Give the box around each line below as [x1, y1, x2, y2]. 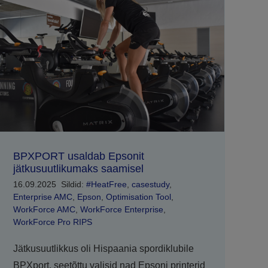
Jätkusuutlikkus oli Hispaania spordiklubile [13, 243, 194, 254]
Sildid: [60, 179, 86, 189]
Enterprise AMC [13, 191, 72, 202]
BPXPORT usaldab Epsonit [13, 150, 144, 162]
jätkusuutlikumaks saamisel [13, 162, 144, 175]
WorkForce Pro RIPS [13, 217, 92, 227]
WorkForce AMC [13, 204, 75, 214]
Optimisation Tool [105, 191, 171, 202]
